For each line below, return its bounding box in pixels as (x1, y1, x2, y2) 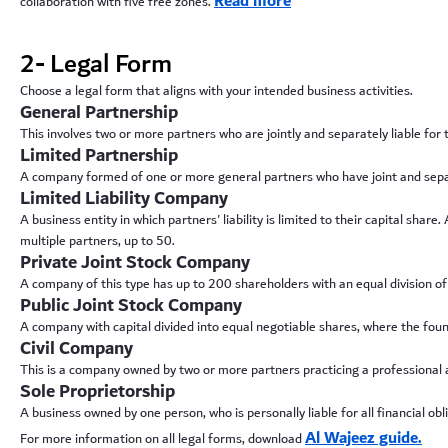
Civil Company (20, 332, 133, 365)
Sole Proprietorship (20, 375, 175, 408)
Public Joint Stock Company (20, 289, 242, 322)
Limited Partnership (20, 139, 178, 172)
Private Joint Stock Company (20, 246, 250, 279)
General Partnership (20, 96, 178, 129)
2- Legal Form (20, 41, 172, 87)
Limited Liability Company (20, 182, 228, 215)
